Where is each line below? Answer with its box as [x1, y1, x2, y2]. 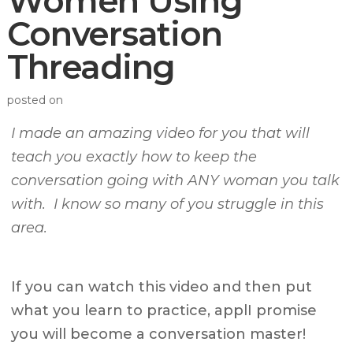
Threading [7, 46, 176, 87]
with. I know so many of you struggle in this [11, 195, 325, 213]
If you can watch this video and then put [11, 277, 313, 295]
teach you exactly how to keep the [11, 147, 258, 165]
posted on [7, 92, 64, 107]
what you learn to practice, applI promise [11, 301, 318, 319]
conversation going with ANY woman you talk [11, 171, 340, 189]
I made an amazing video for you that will [11, 124, 310, 142]
